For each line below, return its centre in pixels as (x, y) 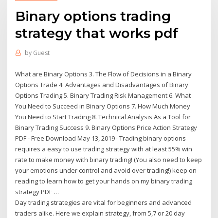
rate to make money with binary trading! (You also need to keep (109, 159)
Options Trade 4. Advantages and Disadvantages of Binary (102, 84)
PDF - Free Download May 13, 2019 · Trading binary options (101, 138)
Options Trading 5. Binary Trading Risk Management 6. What (103, 95)
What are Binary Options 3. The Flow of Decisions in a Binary (104, 74)
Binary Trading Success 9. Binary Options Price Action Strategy (106, 127)
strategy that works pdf (97, 33)
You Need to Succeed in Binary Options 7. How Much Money (103, 106)
